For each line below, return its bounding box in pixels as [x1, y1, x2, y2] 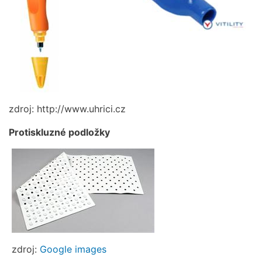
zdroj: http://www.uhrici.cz [9, 102, 126, 115]
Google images [40, 243, 106, 255]
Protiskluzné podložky [9, 126, 110, 138]
